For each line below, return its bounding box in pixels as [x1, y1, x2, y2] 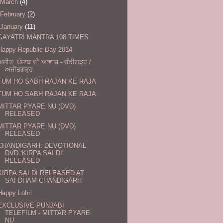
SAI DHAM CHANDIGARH [5, 177, 82, 185]
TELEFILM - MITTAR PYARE [5, 209, 91, 217]
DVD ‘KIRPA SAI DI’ [5, 149, 64, 157]
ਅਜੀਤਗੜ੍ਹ [5, 65, 33, 73]
